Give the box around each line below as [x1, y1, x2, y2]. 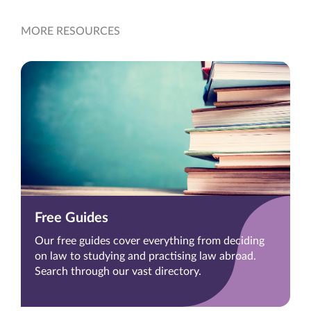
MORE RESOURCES [21, 26, 120, 37]
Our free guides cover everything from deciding [35, 235, 264, 247]
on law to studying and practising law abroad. [35, 251, 256, 262]
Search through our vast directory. [35, 266, 201, 278]
